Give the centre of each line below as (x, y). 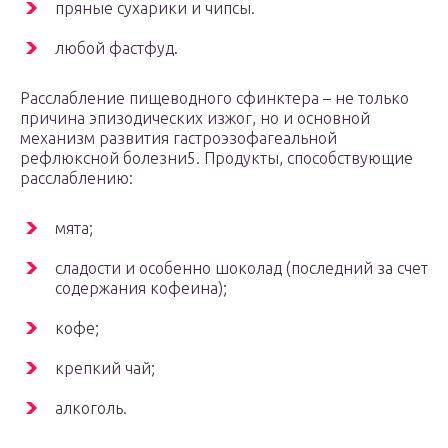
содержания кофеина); (141, 288)
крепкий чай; (105, 368)
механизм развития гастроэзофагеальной (178, 138)
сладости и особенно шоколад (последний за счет (241, 268)
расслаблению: (76, 178)
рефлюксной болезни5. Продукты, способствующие (216, 158)
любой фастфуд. (116, 48)
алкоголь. (91, 408)
